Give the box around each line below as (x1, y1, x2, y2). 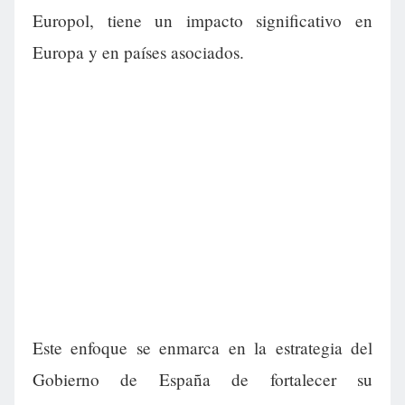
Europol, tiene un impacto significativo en (33, 9, 372, 33)
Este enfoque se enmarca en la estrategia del (33, 336, 372, 360)
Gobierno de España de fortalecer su (33, 368, 372, 391)
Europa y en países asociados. (33, 41, 244, 64)
